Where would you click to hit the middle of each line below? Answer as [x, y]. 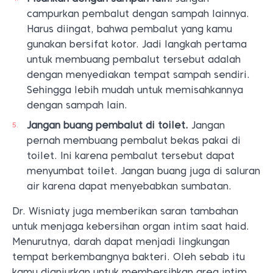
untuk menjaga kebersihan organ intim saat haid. [131, 227]
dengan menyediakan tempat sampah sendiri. [138, 75]
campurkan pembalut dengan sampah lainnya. [138, 14]
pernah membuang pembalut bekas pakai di [134, 141]
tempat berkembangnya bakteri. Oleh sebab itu [129, 257]
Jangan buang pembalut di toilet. [108, 126]
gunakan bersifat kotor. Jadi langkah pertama [137, 44]
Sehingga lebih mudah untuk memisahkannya [135, 90]
